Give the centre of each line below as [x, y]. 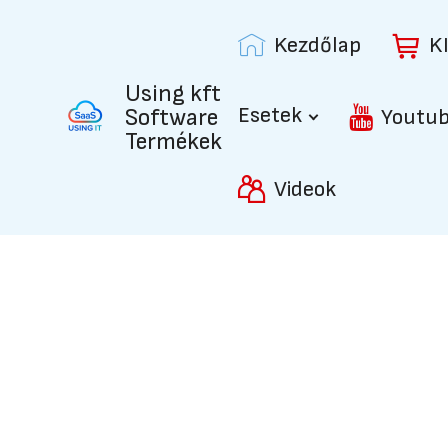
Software [171, 117]
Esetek [270, 115]
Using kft [173, 93]
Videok [305, 189]
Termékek [173, 141]
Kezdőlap [317, 45]
